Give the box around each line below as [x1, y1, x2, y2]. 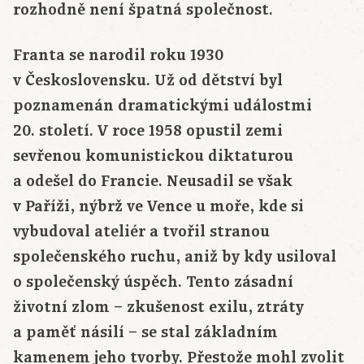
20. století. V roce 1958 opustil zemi [13, 120, 283, 142]
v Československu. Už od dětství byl [13, 70, 283, 92]
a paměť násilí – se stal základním [13, 322, 278, 344]
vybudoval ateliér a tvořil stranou [13, 221, 270, 243]
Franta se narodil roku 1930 [13, 45, 223, 67]
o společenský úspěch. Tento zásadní [13, 271, 293, 293]
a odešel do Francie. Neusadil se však [13, 171, 292, 193]
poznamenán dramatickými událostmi [13, 95, 312, 117]
